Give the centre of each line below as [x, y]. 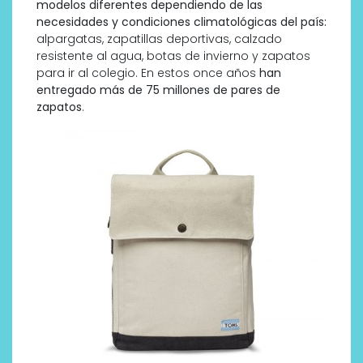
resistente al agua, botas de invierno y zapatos [173, 56]
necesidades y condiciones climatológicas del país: [181, 21]
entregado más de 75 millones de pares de [158, 90]
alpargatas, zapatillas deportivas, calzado [159, 38]
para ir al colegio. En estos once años [148, 73]
